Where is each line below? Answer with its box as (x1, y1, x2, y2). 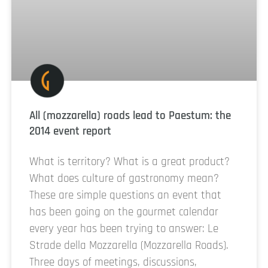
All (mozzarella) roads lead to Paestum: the (29, 108, 231, 123)
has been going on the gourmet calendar (29, 204, 218, 220)
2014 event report (29, 123, 111, 139)
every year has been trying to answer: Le (29, 221, 218, 236)
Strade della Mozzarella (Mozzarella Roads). (29, 237, 229, 253)
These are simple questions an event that (29, 187, 221, 203)
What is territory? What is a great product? (29, 154, 230, 169)
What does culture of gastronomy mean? (29, 170, 219, 186)
